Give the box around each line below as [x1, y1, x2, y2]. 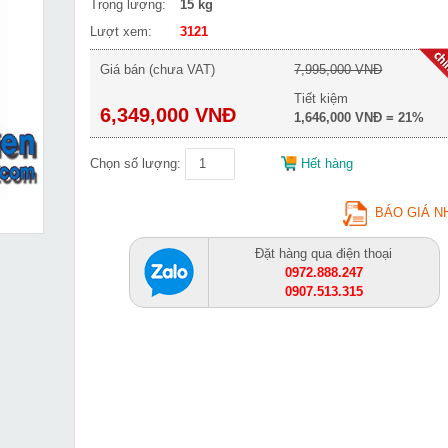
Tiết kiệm [294, 91, 349, 106]
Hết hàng [301, 156, 353, 171]
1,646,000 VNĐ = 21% [294, 110, 425, 125]
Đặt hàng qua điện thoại [255, 246, 393, 261]
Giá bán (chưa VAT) [100, 62, 215, 77]
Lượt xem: [90, 24, 152, 39]
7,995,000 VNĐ [294, 62, 383, 77]
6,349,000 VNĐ [100, 104, 236, 126]
